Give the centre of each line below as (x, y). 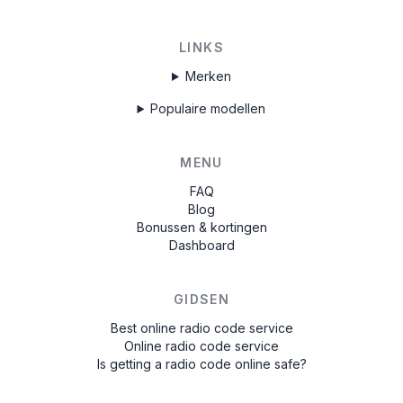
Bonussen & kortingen (201, 227)
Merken (208, 76)
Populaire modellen (208, 108)
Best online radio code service (201, 328)
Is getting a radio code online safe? (201, 364)
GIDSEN (201, 299)
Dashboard (201, 245)
